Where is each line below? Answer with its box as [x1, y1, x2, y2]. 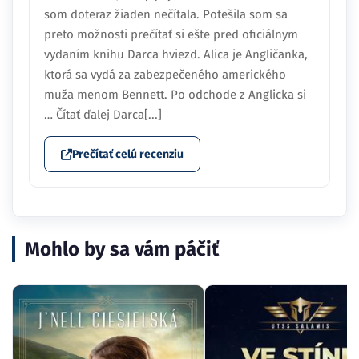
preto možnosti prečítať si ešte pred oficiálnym [44, 27, 298, 42]
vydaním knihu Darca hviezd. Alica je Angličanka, [44, 47, 308, 63]
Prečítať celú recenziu [72, 147, 184, 162]
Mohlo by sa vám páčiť [25, 238, 219, 261]
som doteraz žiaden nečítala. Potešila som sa [44, 7, 288, 22]
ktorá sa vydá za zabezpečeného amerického [44, 67, 286, 83]
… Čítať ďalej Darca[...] [44, 107, 162, 123]
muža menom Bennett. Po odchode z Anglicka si [44, 87, 306, 103]
